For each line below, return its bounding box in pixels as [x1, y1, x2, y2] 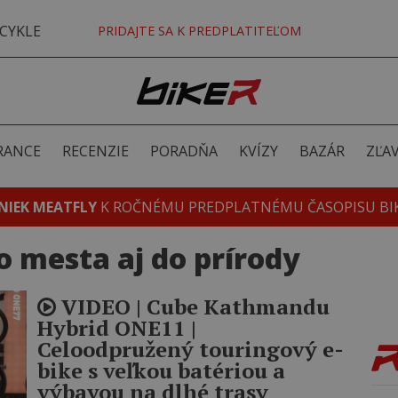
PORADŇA [149, 141, 218, 161]
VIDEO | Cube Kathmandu [56, 292, 330, 321]
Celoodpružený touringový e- [37, 335, 344, 363]
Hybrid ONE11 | [37, 314, 196, 342]
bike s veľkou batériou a [37, 356, 285, 385]
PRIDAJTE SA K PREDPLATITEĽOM [97, 22, 301, 39]
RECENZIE [61, 141, 129, 161]
